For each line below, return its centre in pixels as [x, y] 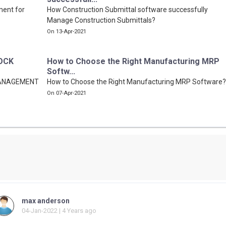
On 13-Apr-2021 [67, 32]
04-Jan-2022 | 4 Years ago [59, 211]
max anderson [45, 201]
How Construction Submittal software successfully [127, 10]
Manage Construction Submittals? [101, 20]
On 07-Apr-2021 [67, 93]
